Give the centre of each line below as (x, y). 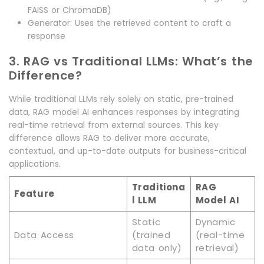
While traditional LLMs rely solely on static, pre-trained (121, 99)
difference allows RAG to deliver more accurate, (109, 138)
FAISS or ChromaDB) (70, 10)
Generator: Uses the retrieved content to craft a (129, 23)
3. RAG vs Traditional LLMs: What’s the (131, 62)
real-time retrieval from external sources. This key (114, 125)
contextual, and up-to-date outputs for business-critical (128, 151)
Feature (34, 194)
